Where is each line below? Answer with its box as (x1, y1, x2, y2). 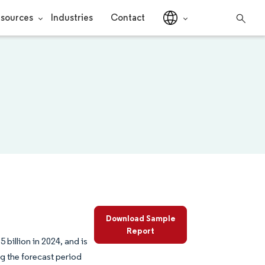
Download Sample (105, 213, 176, 224)
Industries (51, 12, 93, 23)
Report (127, 225, 155, 236)
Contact (111, 12, 145, 23)
